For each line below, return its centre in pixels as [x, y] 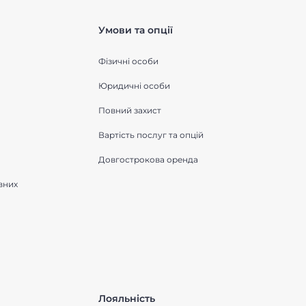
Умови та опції [135, 30]
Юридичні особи [134, 86]
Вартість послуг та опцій [151, 135]
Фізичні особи [128, 61]
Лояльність [126, 298]
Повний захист [129, 110]
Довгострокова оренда [148, 159]
